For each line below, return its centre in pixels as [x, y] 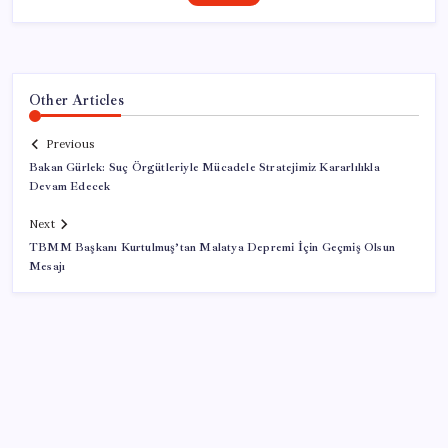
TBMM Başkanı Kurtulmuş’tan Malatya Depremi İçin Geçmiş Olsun [212, 248]
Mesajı [47, 267]
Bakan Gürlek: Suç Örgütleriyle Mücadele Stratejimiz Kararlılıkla [204, 168]
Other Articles [76, 99]
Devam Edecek [70, 187]
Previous [70, 144]
